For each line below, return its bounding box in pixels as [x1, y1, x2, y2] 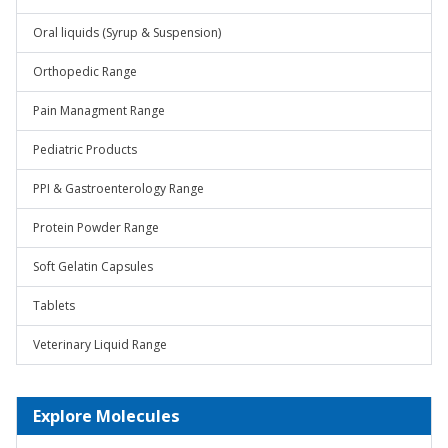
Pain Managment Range [33, 102, 165, 119]
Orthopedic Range [33, 63, 137, 80]
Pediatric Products [33, 141, 137, 158]
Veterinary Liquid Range [33, 336, 167, 353]
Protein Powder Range [33, 219, 159, 236]
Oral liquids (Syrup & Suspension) [33, 24, 221, 41]
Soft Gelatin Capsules [33, 258, 153, 275]
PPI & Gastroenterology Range [33, 180, 204, 197]
